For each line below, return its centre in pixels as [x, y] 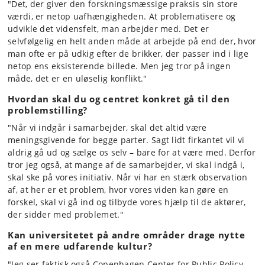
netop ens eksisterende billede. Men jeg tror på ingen [119, 66]
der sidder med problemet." [66, 214]
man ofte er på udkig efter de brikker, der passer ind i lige [128, 53]
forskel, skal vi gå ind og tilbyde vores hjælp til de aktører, [127, 202]
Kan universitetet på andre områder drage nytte [127, 235]
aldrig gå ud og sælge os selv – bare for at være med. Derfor [132, 152]
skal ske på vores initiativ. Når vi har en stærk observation [127, 177]
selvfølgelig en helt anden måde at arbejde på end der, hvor [132, 41]
